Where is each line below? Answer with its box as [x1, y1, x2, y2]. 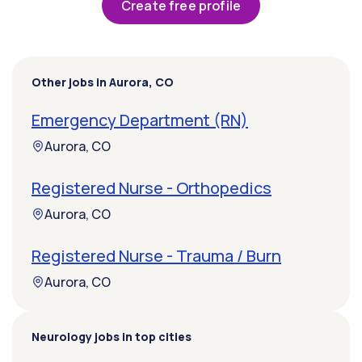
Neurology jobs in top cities [32, 329, 192, 345]
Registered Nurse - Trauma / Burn [32, 245, 281, 267]
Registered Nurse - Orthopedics [32, 177, 271, 200]
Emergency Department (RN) [32, 109, 248, 132]
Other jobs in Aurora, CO [32, 74, 174, 90]
